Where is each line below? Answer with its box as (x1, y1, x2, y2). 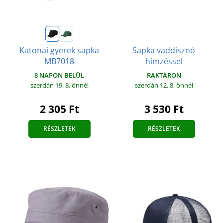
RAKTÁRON (146, 70, 181, 80)
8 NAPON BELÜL (34, 70, 84, 80)
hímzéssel (145, 55, 183, 67)
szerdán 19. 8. (30, 80, 72, 90)
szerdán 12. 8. (134, 80, 176, 90)
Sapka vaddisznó (132, 44, 195, 56)
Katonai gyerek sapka (19, 44, 99, 56)
